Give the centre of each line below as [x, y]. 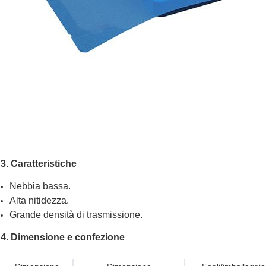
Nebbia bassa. [40, 186]
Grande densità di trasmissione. [76, 215]
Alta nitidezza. [39, 201]
